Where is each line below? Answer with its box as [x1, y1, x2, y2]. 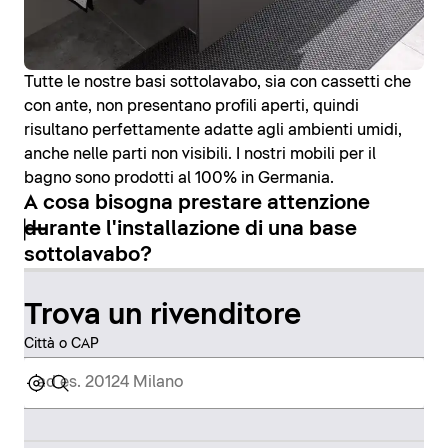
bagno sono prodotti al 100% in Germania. [24, 169, 334, 186]
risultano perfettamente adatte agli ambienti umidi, [24, 121, 402, 138]
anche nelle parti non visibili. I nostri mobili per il [24, 145, 376, 162]
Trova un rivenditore [24, 300, 301, 330]
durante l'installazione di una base [24, 218, 357, 239]
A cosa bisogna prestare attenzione [24, 192, 370, 213]
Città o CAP [24, 336, 99, 351]
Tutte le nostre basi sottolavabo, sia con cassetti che [24, 73, 411, 90]
